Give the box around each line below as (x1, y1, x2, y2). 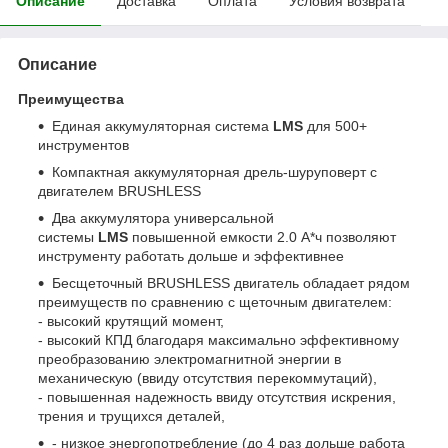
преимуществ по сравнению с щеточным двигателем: (38, 293, 392, 310)
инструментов (38, 136, 129, 153)
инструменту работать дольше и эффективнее (38, 247, 344, 264)
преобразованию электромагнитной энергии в (38, 350, 341, 367)
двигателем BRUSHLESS (38, 182, 201, 199)
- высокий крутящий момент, (38, 312, 224, 329)
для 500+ (303, 117, 367, 134)
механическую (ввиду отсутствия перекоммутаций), (38, 369, 377, 386)
